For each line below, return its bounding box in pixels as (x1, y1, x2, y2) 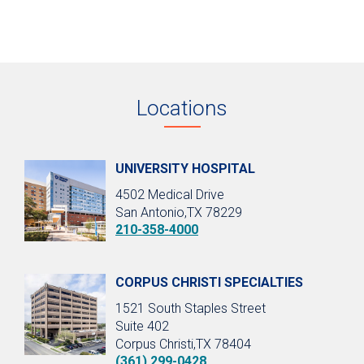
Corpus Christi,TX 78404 (115, 336, 251, 352)
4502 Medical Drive (115, 186, 224, 202)
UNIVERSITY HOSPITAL (115, 160, 255, 176)
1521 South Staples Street (115, 300, 266, 316)
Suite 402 (115, 318, 169, 334)
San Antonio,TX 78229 (115, 204, 242, 220)
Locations (136, 95, 227, 120)
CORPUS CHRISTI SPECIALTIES (115, 274, 303, 290)
